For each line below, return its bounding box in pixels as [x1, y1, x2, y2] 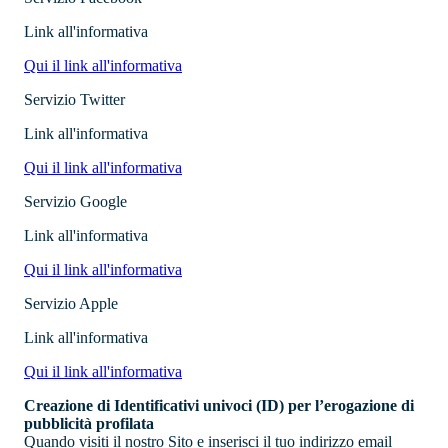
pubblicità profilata [24, 415, 154, 433]
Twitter [76, 91, 125, 109]
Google [76, 193, 127, 211]
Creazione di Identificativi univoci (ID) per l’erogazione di [24, 397, 414, 415]
